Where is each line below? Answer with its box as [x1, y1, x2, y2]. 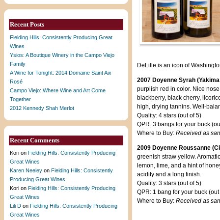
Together [10, 96, 31, 102]
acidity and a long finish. [137, 171, 201, 178]
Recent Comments [10, 137, 59, 144]
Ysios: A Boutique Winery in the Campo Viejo [10, 52, 114, 58]
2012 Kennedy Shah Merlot [10, 105, 74, 111]
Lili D [10, 203, 21, 209]
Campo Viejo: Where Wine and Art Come [10, 87, 106, 93]
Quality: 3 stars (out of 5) [137, 180, 201, 187]
